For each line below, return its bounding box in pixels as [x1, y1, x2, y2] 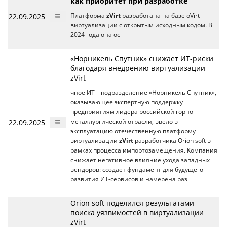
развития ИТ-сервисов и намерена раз [70, 175, 187, 183]
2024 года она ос [70, 30, 120, 39]
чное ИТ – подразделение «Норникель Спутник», [70, 88, 216, 96]
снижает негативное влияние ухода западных [70, 156, 210, 164]
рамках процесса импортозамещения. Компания [70, 146, 217, 154]
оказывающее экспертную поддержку [70, 98, 183, 106]
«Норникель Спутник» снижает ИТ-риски [70, 53, 213, 63]
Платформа [70, 11, 106, 19]
